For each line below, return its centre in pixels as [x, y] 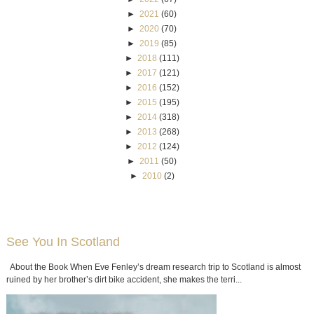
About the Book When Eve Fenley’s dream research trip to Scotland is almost [153, 267]
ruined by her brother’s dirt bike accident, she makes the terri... [124, 279]
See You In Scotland [63, 241]
